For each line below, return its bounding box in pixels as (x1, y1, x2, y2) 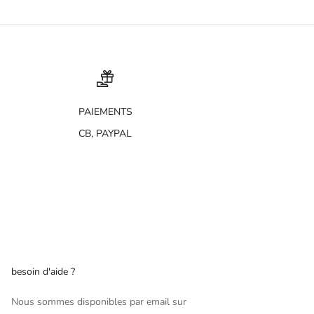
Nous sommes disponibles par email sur (11, 294, 186, 308)
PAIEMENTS (78, 104, 132, 118)
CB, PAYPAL (78, 126, 132, 140)
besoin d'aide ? (11, 264, 75, 278)
